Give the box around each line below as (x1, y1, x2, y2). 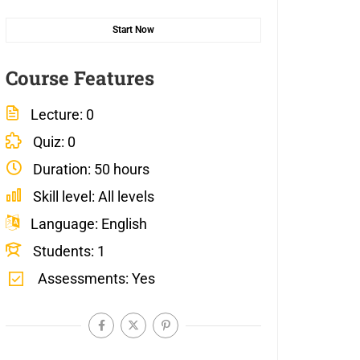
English (101, 215, 147, 232)
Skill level (33, 187, 92, 205)
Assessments (38, 269, 125, 287)
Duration (33, 160, 88, 178)
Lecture (31, 105, 80, 123)
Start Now (112, 23, 154, 35)
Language (31, 215, 95, 232)
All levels (98, 187, 154, 205)
